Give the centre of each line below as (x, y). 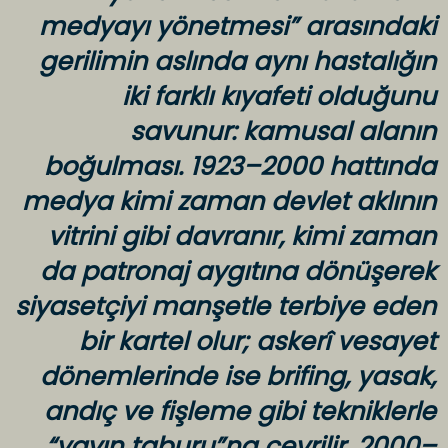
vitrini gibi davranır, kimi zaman (242, 237)
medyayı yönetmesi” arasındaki (237, 27)
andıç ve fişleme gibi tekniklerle (240, 412)
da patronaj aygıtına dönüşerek (238, 272)
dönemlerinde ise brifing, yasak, (238, 377)
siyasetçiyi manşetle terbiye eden (225, 307)
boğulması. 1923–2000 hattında (240, 167)
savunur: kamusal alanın (283, 132)
